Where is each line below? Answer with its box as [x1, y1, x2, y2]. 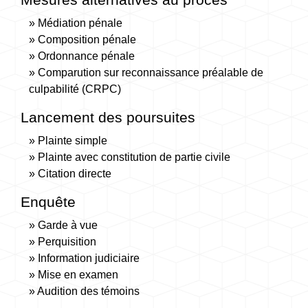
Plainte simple [38, 135, 107, 146]
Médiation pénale [38, 17, 122, 29]
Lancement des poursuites [21, 109, 195, 125]
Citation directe [38, 168, 111, 179]
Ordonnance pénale [38, 50, 135, 62]
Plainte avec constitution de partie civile [38, 151, 230, 163]
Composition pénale [38, 34, 136, 45]
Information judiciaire [38, 252, 140, 264]
